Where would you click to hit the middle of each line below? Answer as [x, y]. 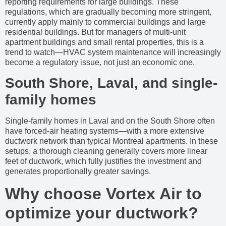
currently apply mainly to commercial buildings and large [105, 22]
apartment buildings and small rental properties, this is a [104, 42]
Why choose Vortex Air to [103, 193]
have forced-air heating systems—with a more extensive [105, 131]
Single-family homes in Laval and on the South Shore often [110, 121]
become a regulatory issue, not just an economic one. [100, 63]
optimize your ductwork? [102, 213]
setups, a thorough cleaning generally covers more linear [106, 151]
